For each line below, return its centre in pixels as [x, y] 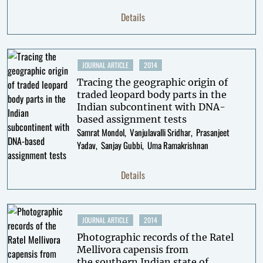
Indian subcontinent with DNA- [151, 107]
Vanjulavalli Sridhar [160, 132]
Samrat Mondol [100, 132]
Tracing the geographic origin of [152, 82]
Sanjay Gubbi [121, 145]
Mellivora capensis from [132, 249]
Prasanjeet [213, 132]
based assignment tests [131, 119]
